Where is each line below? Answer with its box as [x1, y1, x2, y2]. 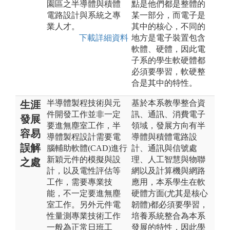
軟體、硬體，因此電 [131, 44, 205, 53]
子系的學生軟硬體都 [131, 55, 205, 65]
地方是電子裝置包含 [131, 33, 205, 42]
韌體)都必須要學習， [131, 200, 208, 209]
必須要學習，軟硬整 [131, 67, 205, 76]
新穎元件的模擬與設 [47, 155, 121, 164]
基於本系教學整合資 [131, 98, 205, 107]
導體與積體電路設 [131, 132, 197, 141]
